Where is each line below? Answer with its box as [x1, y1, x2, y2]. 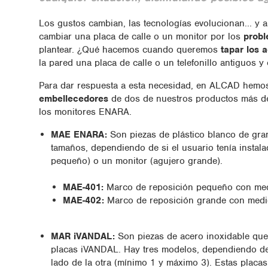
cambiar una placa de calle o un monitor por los [38, 30, 243, 42]
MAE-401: [62, 181, 103, 193]
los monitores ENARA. [38, 105, 132, 118]
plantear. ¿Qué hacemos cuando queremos [38, 43, 221, 56]
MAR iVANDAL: [50, 230, 115, 242]
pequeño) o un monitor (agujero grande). [50, 154, 226, 167]
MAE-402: [62, 194, 104, 206]
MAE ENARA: [50, 128, 110, 141]
